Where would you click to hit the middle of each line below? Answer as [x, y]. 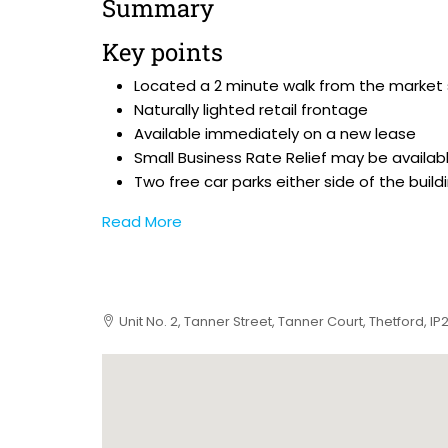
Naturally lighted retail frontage [251, 109]
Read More [142, 221]
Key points [162, 52]
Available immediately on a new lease [275, 133]
